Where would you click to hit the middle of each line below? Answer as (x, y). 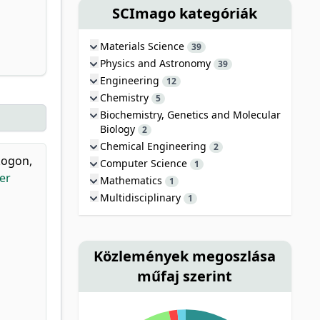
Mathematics (132, 180)
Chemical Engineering (154, 146)
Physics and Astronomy (156, 63)
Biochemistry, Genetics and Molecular (190, 114)
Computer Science (145, 163)
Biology (119, 129)
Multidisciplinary (141, 197)
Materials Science (143, 46)
